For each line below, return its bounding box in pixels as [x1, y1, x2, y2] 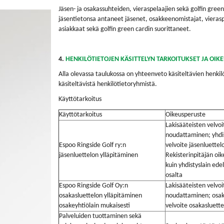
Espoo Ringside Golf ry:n [59, 141, 126, 149]
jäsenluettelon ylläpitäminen [59, 151, 138, 159]
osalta [165, 171, 182, 179]
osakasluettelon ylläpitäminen [59, 192, 142, 199]
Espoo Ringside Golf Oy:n [59, 182, 128, 189]
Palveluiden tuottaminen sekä [59, 212, 141, 220]
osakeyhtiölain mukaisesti [59, 202, 130, 209]
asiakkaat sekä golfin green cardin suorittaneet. [58, 25, 191, 33]
